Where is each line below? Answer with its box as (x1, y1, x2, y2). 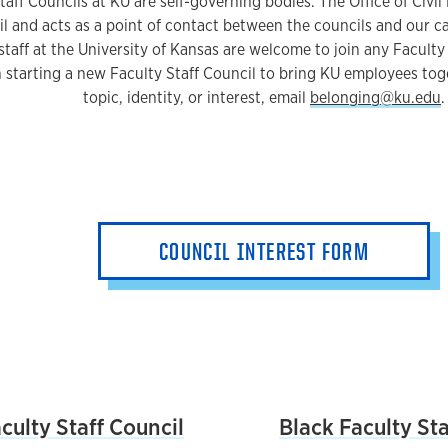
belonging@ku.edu (310, 87, 441, 108)
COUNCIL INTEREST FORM (158, 238, 370, 264)
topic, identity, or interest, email (83, 87, 310, 108)
